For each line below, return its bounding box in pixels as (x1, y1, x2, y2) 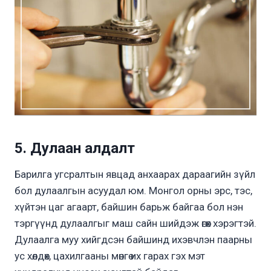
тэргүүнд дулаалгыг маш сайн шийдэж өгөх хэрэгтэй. (15, 217, 256, 229)
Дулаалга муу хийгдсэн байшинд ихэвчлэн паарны (15, 233, 252, 246)
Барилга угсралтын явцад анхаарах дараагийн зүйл (15, 168, 255, 180)
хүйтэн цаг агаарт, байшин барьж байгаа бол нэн (15, 200, 243, 213)
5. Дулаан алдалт (15, 139, 135, 157)
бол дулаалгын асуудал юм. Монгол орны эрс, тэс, (15, 184, 252, 197)
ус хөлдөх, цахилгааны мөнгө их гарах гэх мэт (15, 249, 205, 262)
